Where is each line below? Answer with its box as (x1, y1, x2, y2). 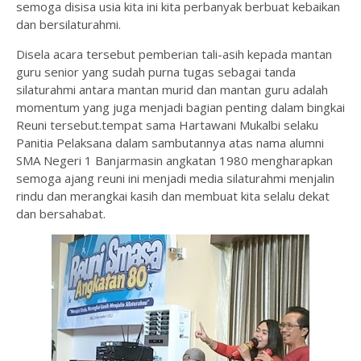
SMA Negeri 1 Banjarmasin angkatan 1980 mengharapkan (16, 152, 333, 169)
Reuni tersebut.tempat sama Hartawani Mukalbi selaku (16, 117, 318, 134)
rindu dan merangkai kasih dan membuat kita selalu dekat (16, 188, 330, 205)
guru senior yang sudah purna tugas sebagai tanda (16, 64, 296, 81)
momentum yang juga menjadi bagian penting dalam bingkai (16, 99, 345, 116)
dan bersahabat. (16, 205, 106, 222)
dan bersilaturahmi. (16, 16, 124, 33)
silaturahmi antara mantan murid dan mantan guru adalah (16, 81, 328, 98)
